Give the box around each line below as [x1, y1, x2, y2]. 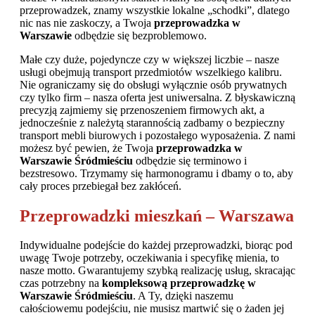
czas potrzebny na [20, 277, 102, 290]
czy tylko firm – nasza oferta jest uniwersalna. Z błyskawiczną [20, 91, 295, 103]
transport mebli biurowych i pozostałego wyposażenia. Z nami [20, 129, 295, 141]
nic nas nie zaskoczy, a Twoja [20, 16, 154, 29]
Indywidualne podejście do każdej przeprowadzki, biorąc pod [20, 239, 292, 252]
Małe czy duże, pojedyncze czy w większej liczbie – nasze [20, 53, 279, 65]
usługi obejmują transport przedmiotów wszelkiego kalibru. [20, 65, 282, 78]
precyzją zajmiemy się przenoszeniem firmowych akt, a [20, 103, 264, 116]
